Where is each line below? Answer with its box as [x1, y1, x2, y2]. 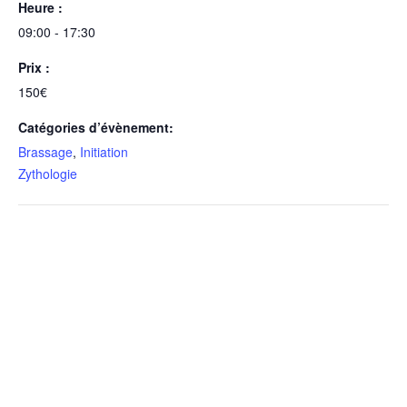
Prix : [18, 58, 50, 77]
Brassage [18, 143, 73, 162]
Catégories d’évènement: [18, 118, 174, 137]
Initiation [80, 143, 128, 162]
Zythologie [18, 164, 77, 184]
